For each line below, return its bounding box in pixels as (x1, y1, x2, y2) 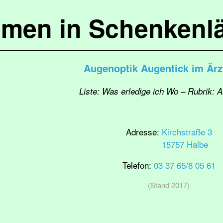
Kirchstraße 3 (161, 125, 212, 138)
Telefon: (122, 159, 154, 171)
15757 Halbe (161, 138, 208, 150)
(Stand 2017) (148, 180, 190, 190)
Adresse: (125, 125, 162, 138)
